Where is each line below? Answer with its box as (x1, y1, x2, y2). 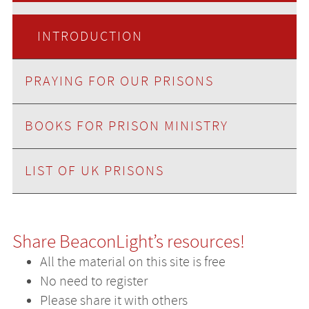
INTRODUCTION (37, 27, 143, 45)
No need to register (39, 272, 148, 290)
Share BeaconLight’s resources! (12, 230, 245, 253)
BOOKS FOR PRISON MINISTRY (24, 117, 228, 134)
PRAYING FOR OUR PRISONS (24, 72, 214, 90)
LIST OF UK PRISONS (24, 161, 164, 179)
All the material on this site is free (39, 252, 226, 270)
